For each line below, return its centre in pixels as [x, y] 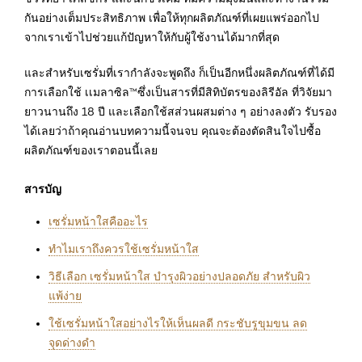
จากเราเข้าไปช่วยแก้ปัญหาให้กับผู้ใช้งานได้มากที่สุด [152, 37]
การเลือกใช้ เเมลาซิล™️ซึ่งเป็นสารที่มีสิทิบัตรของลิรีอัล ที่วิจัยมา [178, 92]
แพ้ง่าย [65, 295]
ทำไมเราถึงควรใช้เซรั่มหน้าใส [124, 248]
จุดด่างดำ [72, 342]
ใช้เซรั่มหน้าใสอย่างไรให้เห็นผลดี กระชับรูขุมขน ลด [178, 323]
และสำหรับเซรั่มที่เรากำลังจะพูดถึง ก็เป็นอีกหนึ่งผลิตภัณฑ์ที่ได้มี [179, 72]
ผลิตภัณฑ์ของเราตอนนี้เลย [91, 150]
